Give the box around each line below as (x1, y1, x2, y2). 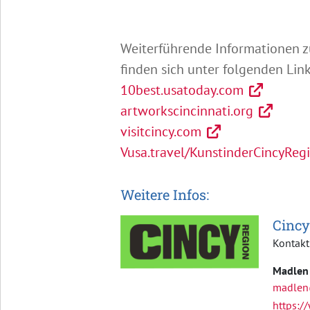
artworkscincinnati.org (120, 101, 253, 120)
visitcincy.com (120, 122, 201, 140)
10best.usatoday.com (120, 80, 244, 99)
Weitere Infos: (120, 185, 209, 203)
